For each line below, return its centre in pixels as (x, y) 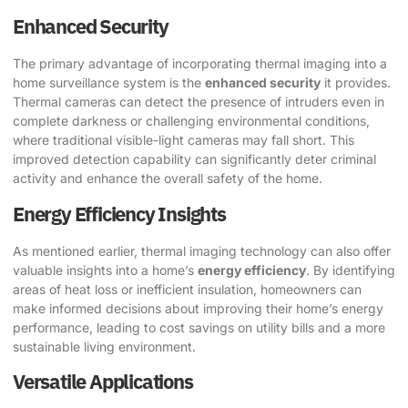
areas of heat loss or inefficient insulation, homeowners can (187, 289)
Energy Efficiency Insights (119, 213)
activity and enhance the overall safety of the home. (168, 178)
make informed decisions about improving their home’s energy (198, 308)
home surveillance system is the (109, 83)
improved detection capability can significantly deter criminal (194, 159)
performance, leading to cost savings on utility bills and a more (199, 327)
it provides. (356, 83)
